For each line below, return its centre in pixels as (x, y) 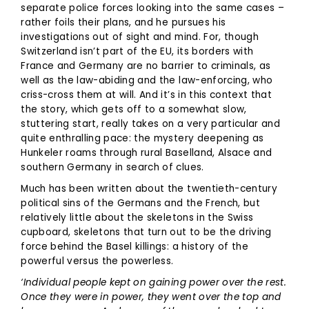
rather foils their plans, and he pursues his (123, 22)
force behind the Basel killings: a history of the (134, 246)
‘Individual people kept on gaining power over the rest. (153, 282)
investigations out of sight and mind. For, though (140, 37)
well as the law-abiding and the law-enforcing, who (147, 80)
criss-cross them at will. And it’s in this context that (146, 94)
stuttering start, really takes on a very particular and (150, 123)
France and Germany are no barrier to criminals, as (146, 66)
